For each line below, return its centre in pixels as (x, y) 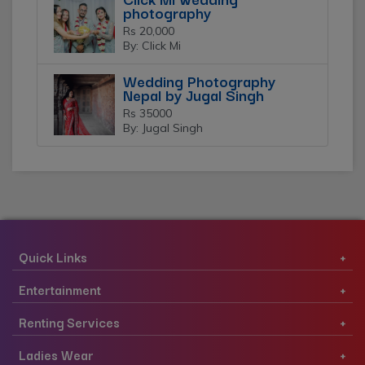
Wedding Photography (199, 81)
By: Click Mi (152, 46)
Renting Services (69, 322)
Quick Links (53, 257)
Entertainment (60, 290)
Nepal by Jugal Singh (193, 95)
